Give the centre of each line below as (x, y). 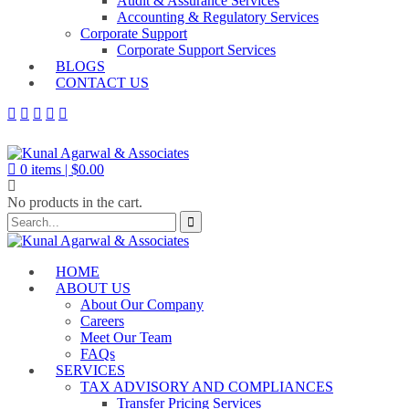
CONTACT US (102, 83)
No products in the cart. (75, 202)
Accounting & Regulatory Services (218, 17)
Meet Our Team (126, 337)
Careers (102, 321)
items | (51, 169)
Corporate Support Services (196, 50)
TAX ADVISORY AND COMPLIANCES (207, 387)
